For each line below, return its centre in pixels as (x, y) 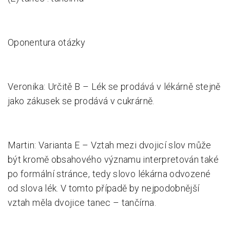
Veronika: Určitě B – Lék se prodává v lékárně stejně (114, 87)
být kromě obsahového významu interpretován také (113, 159)
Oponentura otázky (47, 42)
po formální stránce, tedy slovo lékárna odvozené (109, 174)
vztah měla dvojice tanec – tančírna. (82, 203)
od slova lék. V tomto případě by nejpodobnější (104, 188)
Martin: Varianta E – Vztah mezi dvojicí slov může (110, 145)
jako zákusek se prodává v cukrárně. (81, 101)
